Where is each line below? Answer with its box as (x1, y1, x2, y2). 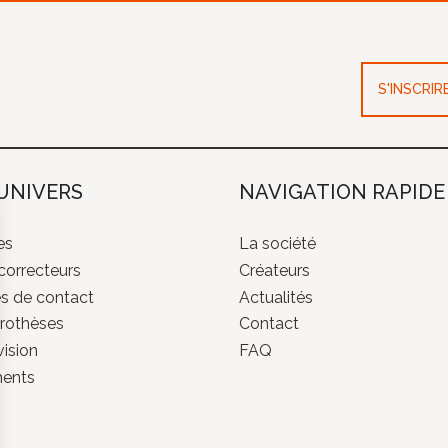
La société (239, 233, 316, 253)
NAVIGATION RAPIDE (239, 179, 445, 204)
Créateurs (239, 260, 310, 280)
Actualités (239, 287, 313, 307)
